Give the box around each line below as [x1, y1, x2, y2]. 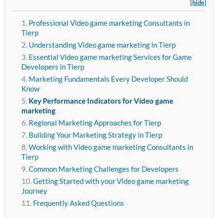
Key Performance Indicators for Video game [28, 97, 173, 106]
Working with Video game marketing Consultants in [28, 143, 193, 152]
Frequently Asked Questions [33, 199, 124, 208]
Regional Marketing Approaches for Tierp [28, 119, 161, 127]
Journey [21, 187, 47, 196]
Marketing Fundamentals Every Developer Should [28, 75, 188, 84]
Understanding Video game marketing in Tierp [28, 41, 176, 50]
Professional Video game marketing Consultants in [28, 19, 190, 28]
